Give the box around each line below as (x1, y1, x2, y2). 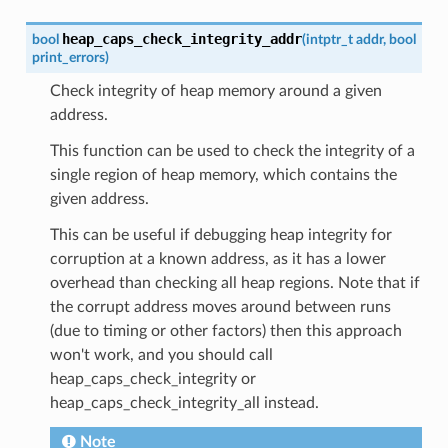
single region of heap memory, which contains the (49, 166, 397, 183)
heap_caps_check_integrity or (49, 370, 256, 387)
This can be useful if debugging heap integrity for (49, 226, 392, 243)
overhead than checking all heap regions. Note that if (49, 274, 420, 291)
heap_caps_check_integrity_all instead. (49, 394, 319, 411)
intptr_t (305, 31, 353, 47)
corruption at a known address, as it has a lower (49, 250, 386, 267)
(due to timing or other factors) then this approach (49, 322, 402, 339)
